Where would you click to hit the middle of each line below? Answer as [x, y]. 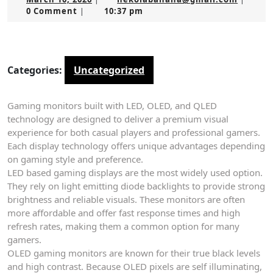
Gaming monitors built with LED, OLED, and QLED [112, 105]
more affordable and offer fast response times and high [124, 213]
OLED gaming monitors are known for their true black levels [134, 253]
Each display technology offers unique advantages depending [136, 146]
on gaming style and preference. [75, 159]
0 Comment [52, 11]
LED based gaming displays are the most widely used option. [135, 172]
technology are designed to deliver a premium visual [118, 119]
